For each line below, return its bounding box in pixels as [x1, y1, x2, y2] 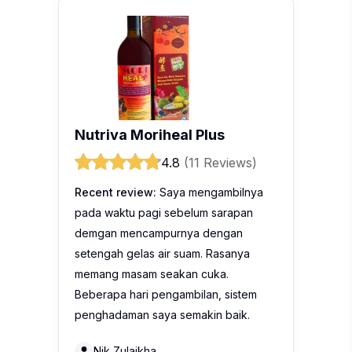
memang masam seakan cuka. [75, 266, 229, 280]
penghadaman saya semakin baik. [75, 307, 250, 321]
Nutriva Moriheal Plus [75, 126, 225, 143]
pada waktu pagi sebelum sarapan [75, 205, 253, 219]
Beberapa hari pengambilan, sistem [75, 287, 257, 301]
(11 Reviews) [184, 154, 257, 170]
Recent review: [75, 185, 156, 199]
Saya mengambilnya [156, 185, 263, 199]
